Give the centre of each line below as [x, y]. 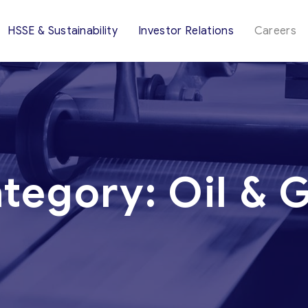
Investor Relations [186, 31]
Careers [275, 31]
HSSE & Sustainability [63, 31]
